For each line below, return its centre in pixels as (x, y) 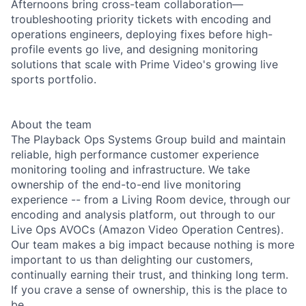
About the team (51, 124)
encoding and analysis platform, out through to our (143, 214)
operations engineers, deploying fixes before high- (142, 34)
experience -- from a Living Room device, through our (151, 199)
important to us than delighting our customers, (132, 259)
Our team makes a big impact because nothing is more (153, 244)
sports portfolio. (54, 79)
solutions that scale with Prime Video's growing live (144, 64)
